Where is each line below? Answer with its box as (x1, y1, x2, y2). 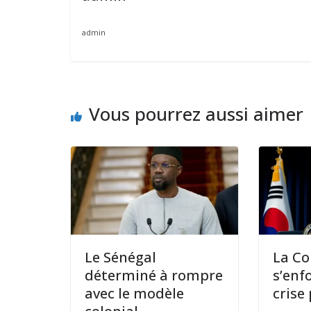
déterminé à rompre (85, 265, 223, 285)
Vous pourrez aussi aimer (89, 101, 303, 127)
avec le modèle (85, 283, 184, 303)
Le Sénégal (85, 247, 156, 267)
